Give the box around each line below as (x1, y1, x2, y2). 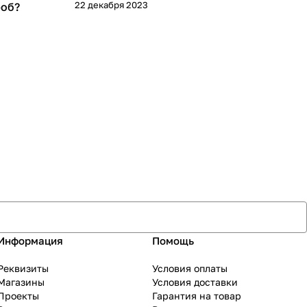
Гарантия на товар (152, 290, 241, 302)
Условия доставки (152, 276, 238, 288)
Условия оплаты (152, 262, 228, 274)
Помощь (152, 234, 194, 247)
